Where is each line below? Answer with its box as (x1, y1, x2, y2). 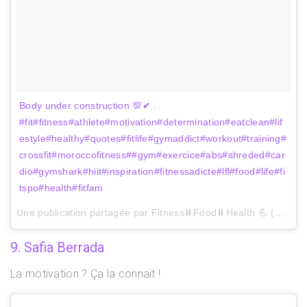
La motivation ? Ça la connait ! (10, 267, 161, 280)
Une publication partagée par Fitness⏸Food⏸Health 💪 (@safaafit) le (274, 206, 284, 218)
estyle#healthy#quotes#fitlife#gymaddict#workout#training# (19, 132, 287, 144)
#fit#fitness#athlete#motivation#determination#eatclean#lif (19, 116, 283, 127)
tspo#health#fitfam (19, 182, 103, 193)
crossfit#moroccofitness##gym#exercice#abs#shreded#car (19, 149, 285, 160)
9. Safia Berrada (10, 238, 104, 256)
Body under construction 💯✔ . (19, 99, 157, 111)
